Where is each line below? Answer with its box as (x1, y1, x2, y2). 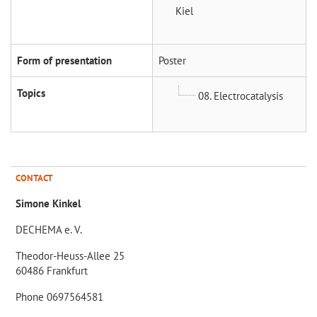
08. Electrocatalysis (198, 88, 283, 103)
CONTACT (16, 171, 52, 184)
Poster (158, 53, 186, 67)
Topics (17, 86, 45, 100)
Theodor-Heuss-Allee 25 (16, 248, 125, 263)
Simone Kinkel (16, 196, 81, 210)
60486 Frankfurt (16, 263, 88, 277)
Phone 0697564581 (16, 289, 103, 304)
